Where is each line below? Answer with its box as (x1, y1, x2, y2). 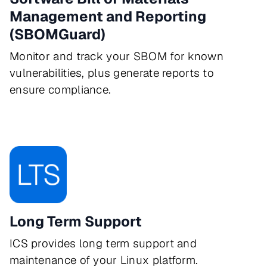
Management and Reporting (10, 7, 206, 26)
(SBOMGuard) (10, 25, 105, 44)
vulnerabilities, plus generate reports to (10, 66, 215, 80)
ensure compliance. (10, 82, 111, 97)
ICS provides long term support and (10, 236, 197, 251)
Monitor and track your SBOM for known (10, 49, 223, 64)
